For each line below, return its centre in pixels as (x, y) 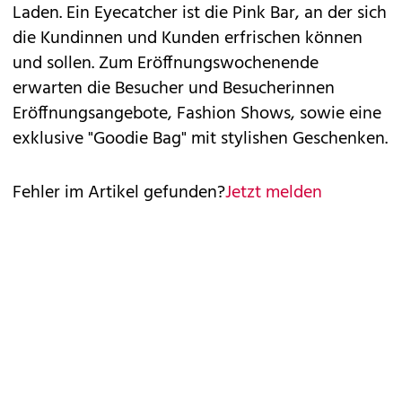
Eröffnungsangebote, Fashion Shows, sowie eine (197, 114)
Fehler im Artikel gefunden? (119, 193)
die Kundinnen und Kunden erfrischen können (188, 39)
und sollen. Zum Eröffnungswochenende (166, 64)
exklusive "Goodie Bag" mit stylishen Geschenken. (200, 139)
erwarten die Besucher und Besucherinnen (174, 89)
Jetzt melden (274, 193)
